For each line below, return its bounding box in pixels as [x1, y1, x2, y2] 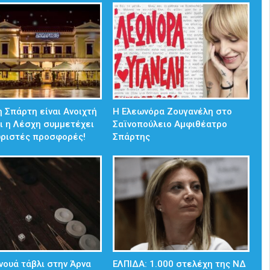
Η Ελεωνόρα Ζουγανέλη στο [113, 105, 233, 117]
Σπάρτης [113, 131, 151, 142]
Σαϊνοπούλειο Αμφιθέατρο [113, 118, 228, 130]
